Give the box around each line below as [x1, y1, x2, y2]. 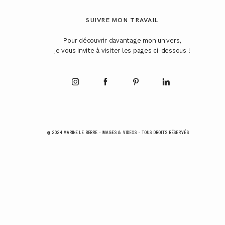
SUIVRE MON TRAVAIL [86, 16, 159, 25]
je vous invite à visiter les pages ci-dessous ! [54, 47, 190, 55]
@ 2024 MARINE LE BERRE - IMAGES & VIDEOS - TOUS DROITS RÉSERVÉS [47, 128, 189, 136]
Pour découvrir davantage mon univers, [63, 37, 181, 45]
